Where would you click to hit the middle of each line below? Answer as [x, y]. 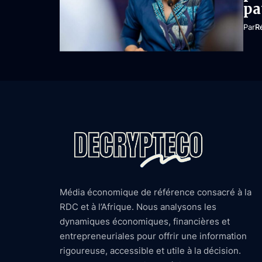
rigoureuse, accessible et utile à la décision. [150, 250]
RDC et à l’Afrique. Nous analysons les [138, 206]
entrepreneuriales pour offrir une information [153, 236]
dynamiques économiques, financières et [145, 221]
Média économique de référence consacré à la [156, 192]
